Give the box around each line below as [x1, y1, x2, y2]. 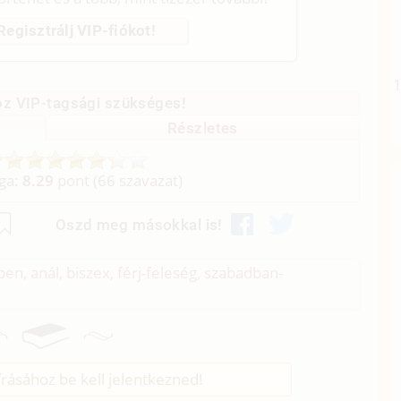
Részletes [167, 118, 238, 137]
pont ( [54, 170, 98, 192]
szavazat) [115, 170, 183, 192]
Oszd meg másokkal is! [55, 215, 223, 234]
